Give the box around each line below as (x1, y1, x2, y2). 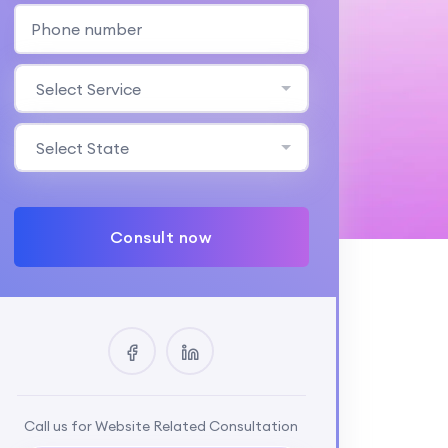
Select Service (35, 78, 141, 99)
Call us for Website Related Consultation (24, 417, 298, 435)
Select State (35, 137, 129, 158)
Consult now (109, 227, 212, 247)
